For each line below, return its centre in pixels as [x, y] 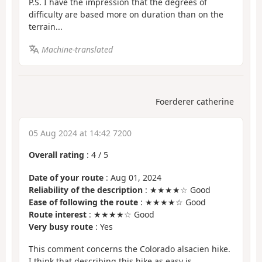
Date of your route [66, 177]
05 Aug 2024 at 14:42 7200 [80, 133]
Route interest [58, 214]
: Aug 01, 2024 [132, 177]
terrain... [46, 27]
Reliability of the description [86, 189]
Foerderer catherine [195, 102]
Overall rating [56, 155]
